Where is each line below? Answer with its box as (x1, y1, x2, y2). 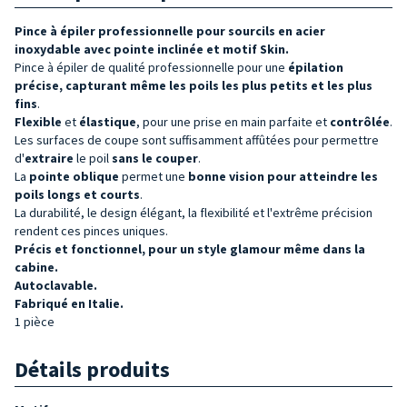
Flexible (15, 113, 65, 130)
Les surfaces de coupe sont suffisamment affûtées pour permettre (15, 131, 379, 148)
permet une (119, 167, 185, 184)
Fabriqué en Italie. (15, 294, 124, 312)
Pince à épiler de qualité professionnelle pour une (15, 58, 288, 75)
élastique (79, 113, 136, 130)
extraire (25, 149, 74, 166)
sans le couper (112, 149, 198, 166)
